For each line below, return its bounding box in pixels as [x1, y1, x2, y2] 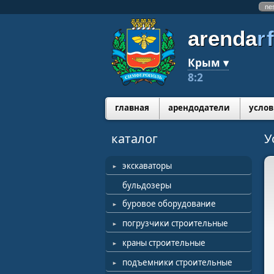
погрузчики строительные [122, 218, 228, 229]
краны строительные [122, 237, 206, 248]
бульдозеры [122, 180, 171, 191]
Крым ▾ [188, 55, 229, 70]
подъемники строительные [122, 257, 232, 268]
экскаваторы [122, 160, 172, 171]
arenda [188, 27, 257, 50]
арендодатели [168, 102, 230, 113]
